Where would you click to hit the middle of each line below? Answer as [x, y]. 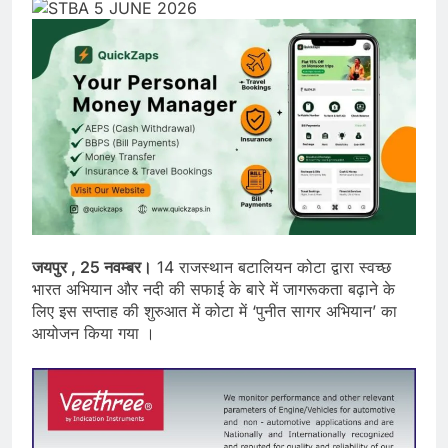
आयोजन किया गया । [93, 332]
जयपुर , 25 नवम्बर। [92, 266]
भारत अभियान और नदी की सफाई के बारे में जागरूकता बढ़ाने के [213, 288]
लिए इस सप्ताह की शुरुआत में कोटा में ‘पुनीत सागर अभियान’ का [214, 310]
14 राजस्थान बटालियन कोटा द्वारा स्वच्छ [271, 266]
